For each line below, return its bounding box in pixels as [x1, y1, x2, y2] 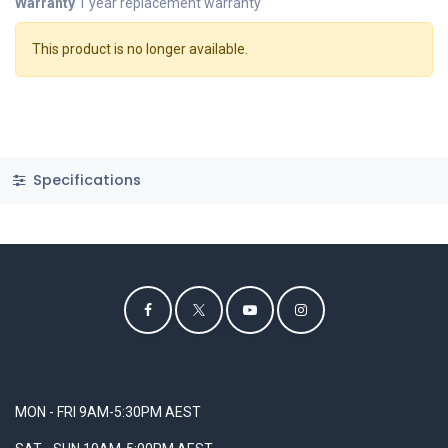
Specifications [28, 170, 141, 191]
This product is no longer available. [32, 41, 248, 58]
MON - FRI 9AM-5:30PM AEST [15, 404, 201, 421]
